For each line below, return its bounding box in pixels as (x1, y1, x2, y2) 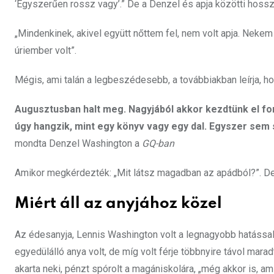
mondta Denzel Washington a (15, 138, 142, 150)
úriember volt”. (15, 45, 76, 57)
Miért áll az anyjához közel (15, 196, 222, 212)
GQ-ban (142, 138, 174, 150)
